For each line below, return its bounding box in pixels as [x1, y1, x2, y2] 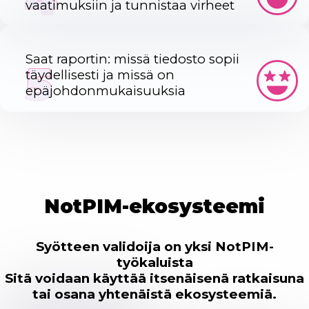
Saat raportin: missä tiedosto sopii [26, 51, 239, 68]
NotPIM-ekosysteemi [44, 194, 265, 218]
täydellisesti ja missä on [26, 67, 175, 83]
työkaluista [116, 254, 193, 270]
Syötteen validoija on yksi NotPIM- [35, 238, 274, 255]
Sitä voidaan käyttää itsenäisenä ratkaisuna [5, 270, 304, 286]
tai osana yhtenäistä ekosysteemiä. [32, 286, 277, 302]
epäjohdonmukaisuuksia [26, 83, 186, 99]
